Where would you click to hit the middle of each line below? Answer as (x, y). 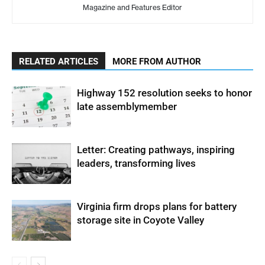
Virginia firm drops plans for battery (157, 206)
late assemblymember (127, 106)
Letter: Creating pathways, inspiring (156, 149)
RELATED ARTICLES (59, 61)
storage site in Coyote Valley (140, 220)
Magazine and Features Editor (132, 7)
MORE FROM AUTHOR (157, 61)
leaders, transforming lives (136, 163)
